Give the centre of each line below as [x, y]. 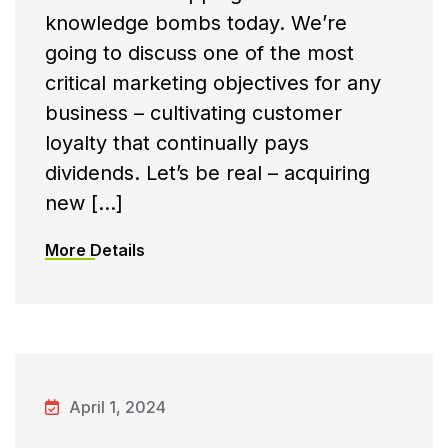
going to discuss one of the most [199, 53]
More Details [95, 250]
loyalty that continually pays [177, 143]
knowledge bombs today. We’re [196, 23]
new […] [84, 203]
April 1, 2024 [117, 407]
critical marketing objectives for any [213, 83]
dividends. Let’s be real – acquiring [207, 173]
